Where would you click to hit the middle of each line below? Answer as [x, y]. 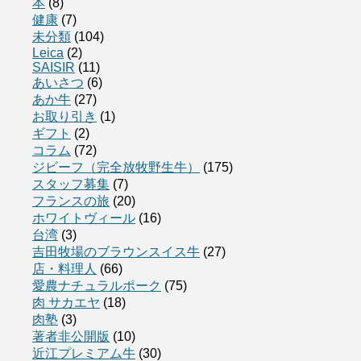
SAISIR [54, 67]
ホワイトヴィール [84, 218]
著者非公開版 [71, 336]
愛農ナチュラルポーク [97, 285]
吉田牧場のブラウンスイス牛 [116, 251]
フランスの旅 [71, 201]
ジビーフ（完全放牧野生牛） [116, 167]
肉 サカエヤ [66, 302]
